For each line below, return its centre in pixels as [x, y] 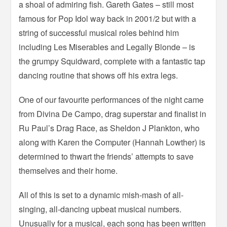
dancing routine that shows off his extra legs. [99, 75]
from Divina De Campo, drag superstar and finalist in [113, 113]
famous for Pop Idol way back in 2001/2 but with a [108, 18]
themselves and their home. [68, 170]
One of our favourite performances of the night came [111, 99]
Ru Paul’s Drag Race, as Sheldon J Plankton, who [109, 128]
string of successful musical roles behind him [99, 32]
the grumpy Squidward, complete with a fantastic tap [112, 61]
